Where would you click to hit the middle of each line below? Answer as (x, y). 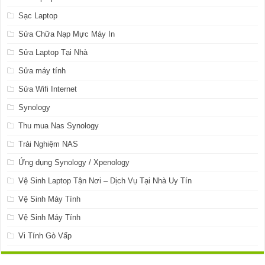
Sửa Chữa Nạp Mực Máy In (67, 34)
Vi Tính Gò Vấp (45, 236)
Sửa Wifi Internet (48, 89)
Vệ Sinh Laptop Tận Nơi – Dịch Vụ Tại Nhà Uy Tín (105, 181)
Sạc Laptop (38, 16)
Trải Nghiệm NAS (49, 144)
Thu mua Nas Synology (59, 126)
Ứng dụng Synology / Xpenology (74, 163)
